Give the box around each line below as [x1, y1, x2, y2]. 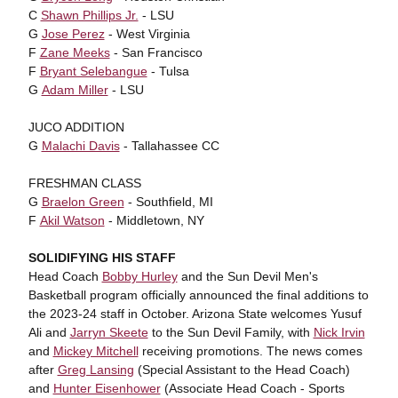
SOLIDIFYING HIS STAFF [28, 251, 176, 265]
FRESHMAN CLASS [28, 176, 141, 190]
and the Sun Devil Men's [177, 269, 318, 283]
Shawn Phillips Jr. [40, 8, 139, 22]
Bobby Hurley [101, 269, 178, 283]
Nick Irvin [313, 325, 365, 339]
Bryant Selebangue [39, 64, 147, 78]
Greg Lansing [57, 362, 134, 377]
